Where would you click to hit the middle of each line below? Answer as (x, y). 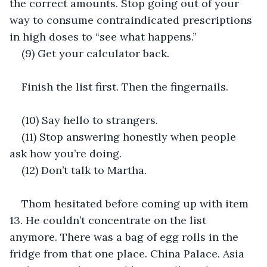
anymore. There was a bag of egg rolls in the (125, 237)
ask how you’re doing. (66, 153)
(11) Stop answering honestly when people (130, 136)
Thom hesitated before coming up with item (136, 203)
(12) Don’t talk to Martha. (84, 170)
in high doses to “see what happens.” (103, 36)
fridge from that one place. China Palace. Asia (128, 253)
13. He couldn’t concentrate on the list (109, 220)
